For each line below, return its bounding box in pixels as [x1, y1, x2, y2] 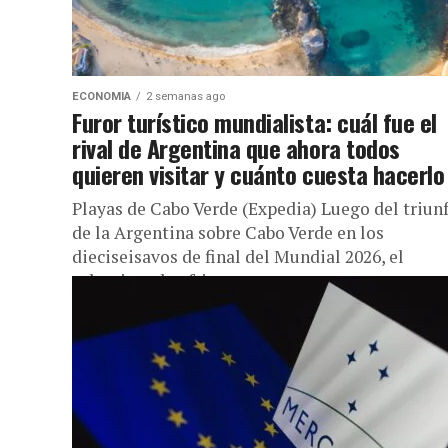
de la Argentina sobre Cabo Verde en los [72, 221, 384, 244]
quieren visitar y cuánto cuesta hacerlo [72, 156, 445, 192]
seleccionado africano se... [72, 269, 277, 292]
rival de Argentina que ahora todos [72, 130, 400, 166]
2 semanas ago [146, 90, 225, 103]
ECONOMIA [72, 90, 131, 103]
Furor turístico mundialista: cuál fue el [72, 104, 437, 140]
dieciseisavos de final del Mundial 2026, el [72, 245, 404, 268]
